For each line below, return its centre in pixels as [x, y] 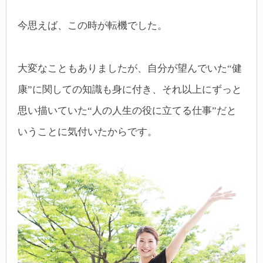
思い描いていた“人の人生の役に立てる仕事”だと [127, 110]
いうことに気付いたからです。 [87, 131]
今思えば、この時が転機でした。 [92, 26]
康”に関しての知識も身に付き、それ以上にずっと [130, 89]
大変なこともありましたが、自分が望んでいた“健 [130, 68]
